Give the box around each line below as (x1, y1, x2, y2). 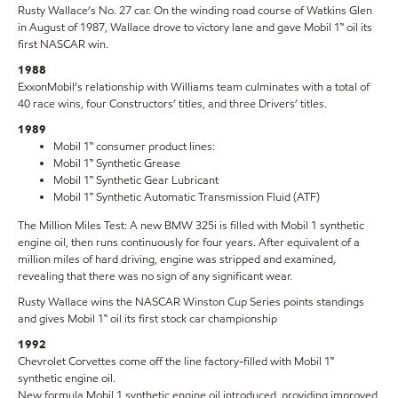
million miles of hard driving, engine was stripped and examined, (18, 251, 336, 268)
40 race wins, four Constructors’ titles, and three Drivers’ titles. (18, 96, 327, 113)
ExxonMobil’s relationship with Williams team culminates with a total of (18, 79, 370, 96)
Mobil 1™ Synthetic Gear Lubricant (53, 172, 219, 189)
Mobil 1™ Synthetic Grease (53, 155, 180, 172)
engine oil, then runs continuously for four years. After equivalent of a (18, 235, 360, 251)
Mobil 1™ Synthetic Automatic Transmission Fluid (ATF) (53, 189, 320, 206)
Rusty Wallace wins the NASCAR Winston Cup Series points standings (18, 294, 364, 311)
